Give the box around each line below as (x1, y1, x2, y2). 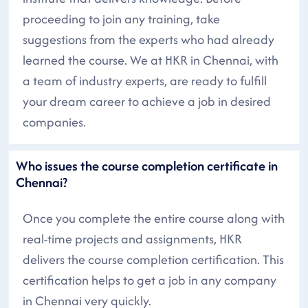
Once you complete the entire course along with (23, 208, 285, 228)
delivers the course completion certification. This (23, 250, 284, 269)
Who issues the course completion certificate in (16, 155, 278, 175)
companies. (23, 112, 86, 131)
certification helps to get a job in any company (23, 270, 276, 289)
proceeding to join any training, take (23, 9, 220, 28)
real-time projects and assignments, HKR (23, 229, 242, 248)
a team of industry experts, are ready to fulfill (23, 71, 267, 90)
